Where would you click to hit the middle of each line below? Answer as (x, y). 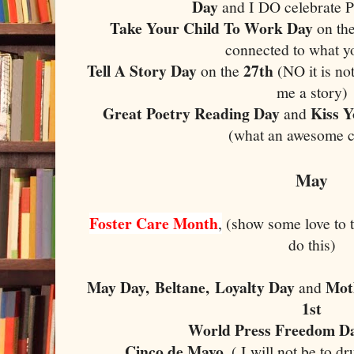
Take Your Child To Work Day (211, 28)
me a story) (312, 92)
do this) (312, 244)
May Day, (121, 287)
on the (220, 70)
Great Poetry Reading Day (191, 113)
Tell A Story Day (142, 70)
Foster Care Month (154, 223)
